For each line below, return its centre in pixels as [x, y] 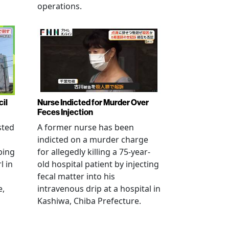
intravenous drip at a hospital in [99, 188]
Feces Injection [65, 112]
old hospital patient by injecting [98, 164]
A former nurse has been [86, 127]
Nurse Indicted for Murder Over [93, 102]
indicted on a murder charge [93, 139]
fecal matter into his [76, 176]
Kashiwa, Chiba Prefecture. [89, 201]
